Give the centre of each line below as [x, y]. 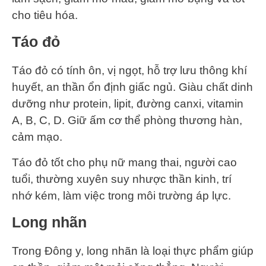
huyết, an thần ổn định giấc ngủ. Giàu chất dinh [132, 87]
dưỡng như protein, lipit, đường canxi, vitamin [128, 104]
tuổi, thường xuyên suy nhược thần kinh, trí [122, 179]
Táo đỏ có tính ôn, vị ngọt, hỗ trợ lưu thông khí [129, 71]
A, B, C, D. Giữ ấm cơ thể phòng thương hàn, [127, 121]
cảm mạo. [37, 137]
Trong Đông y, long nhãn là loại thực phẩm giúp [133, 251]
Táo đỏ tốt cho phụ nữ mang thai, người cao [124, 163]
